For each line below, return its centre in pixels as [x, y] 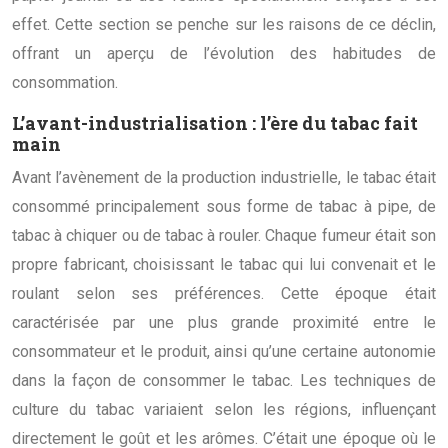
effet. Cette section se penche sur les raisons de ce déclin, [224, 24]
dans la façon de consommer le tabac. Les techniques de [224, 380]
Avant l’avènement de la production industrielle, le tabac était [224, 177]
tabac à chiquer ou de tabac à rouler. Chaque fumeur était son [224, 235]
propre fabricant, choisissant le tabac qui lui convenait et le [224, 264]
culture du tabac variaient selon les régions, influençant [224, 409]
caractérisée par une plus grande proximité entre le [224, 322]
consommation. [65, 82]
